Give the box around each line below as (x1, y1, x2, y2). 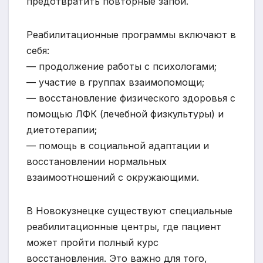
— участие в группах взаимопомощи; (26, 76, 204, 88)
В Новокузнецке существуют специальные (26, 204, 232, 217)
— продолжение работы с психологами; (26, 60, 217, 72)
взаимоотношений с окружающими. (26, 171, 199, 183)
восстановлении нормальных (26, 155, 167, 167)
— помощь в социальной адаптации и (26, 139, 209, 151)
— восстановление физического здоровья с (26, 92, 235, 104)
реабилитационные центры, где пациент (26, 220, 221, 232)
